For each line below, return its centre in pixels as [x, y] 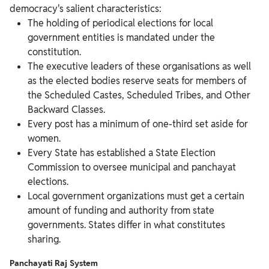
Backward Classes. [66, 109]
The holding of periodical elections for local [120, 23]
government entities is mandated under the [121, 37]
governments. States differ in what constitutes [126, 225]
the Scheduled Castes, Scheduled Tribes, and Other [139, 95]
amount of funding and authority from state [121, 210]
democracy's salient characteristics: [86, 8]
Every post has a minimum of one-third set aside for [138, 124]
